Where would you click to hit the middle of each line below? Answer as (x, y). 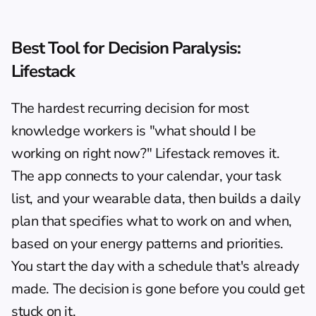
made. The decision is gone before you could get (158, 289)
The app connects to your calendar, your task (146, 176)
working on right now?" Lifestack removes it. (146, 153)
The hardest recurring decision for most (130, 108)
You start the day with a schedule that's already (155, 266)
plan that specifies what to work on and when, (152, 221)
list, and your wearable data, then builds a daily (156, 199)
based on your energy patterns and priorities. (148, 244)
